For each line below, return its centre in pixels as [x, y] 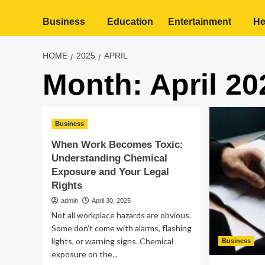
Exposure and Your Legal [110, 172]
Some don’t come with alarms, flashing [122, 228]
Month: [96, 85]
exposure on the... [85, 254]
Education [130, 22]
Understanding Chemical [109, 158]
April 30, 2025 [111, 201]
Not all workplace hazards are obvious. [121, 215]
